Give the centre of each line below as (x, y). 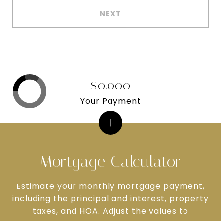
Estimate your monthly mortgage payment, (110, 186)
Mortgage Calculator (110, 161)
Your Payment (110, 101)
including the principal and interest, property (110, 199)
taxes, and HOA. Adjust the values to (110, 211)
